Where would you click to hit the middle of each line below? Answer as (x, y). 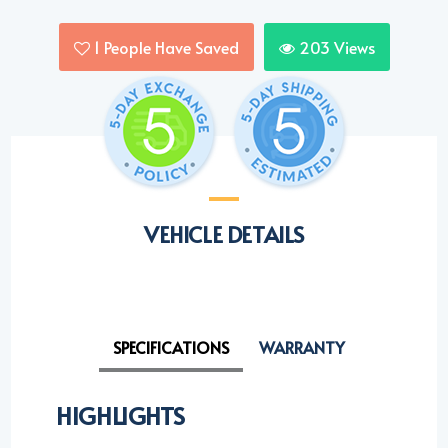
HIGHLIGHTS (120, 416)
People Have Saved (169, 47)
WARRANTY (301, 347)
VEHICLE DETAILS (224, 234)
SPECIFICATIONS (170, 347)
